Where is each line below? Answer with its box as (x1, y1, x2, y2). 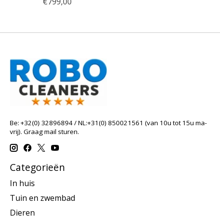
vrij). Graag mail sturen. (10, 127, 79, 136)
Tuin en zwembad (10, 192, 75, 203)
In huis (10, 177, 35, 189)
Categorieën (10, 161, 65, 174)
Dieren (10, 207, 35, 218)
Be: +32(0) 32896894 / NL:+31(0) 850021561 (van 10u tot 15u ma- (10, 118, 207, 127)
